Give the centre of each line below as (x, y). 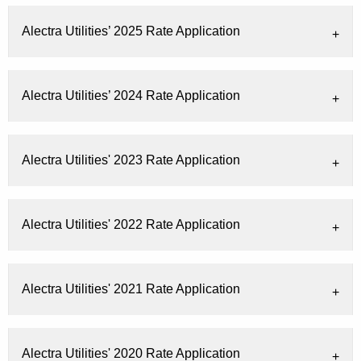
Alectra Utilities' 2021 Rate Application (131, 289)
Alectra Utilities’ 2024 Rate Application (131, 96)
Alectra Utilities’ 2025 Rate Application (131, 31)
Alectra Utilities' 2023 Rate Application (131, 160)
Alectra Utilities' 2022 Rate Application (131, 225)
